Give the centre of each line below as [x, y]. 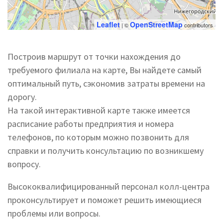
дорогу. [22, 97]
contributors [198, 25]
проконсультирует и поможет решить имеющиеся [105, 200]
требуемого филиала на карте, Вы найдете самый [105, 70]
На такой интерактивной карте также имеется [99, 110]
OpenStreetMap [156, 24]
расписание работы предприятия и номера [91, 124]
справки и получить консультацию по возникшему [106, 151]
